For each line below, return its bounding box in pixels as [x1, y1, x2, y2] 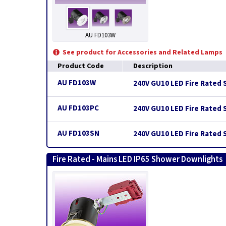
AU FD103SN [58, 128, 99, 139]
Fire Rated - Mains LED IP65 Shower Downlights [52, 153, 222, 165]
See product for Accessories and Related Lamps [63, 47, 222, 58]
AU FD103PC [58, 103, 99, 114]
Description [133, 61, 173, 71]
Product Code [58, 61, 104, 71]
